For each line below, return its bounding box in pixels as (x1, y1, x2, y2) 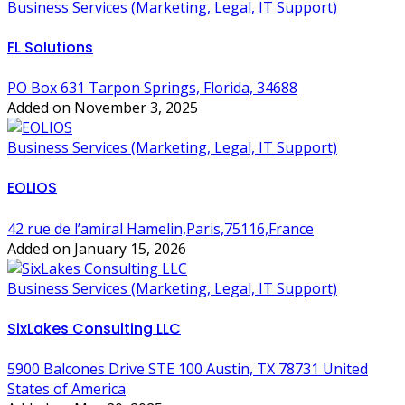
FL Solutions (7, 36, 93, 58)
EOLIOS (7, 177, 57, 199)
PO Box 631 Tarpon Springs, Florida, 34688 (7, 78, 297, 99)
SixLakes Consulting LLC (7, 317, 181, 339)
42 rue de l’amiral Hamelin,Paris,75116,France (7, 218, 314, 239)
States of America (7, 379, 126, 400)
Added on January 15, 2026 (7, 238, 186, 259)
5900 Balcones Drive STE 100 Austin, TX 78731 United (7, 359, 368, 380)
